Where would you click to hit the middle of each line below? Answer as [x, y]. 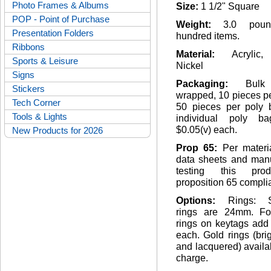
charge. [192, 258]
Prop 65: [199, 148]
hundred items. [208, 36]
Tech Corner [36, 103]
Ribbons [28, 47]
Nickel [190, 66]
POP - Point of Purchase [61, 19]
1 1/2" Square [230, 6]
